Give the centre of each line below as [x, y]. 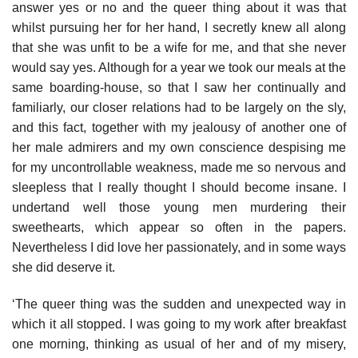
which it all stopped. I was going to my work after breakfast [179, 324]
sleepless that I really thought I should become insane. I [179, 188]
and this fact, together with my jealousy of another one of [179, 128]
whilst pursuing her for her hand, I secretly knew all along [179, 28]
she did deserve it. [64, 268]
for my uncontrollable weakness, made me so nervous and [179, 168]
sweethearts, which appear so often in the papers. [179, 228]
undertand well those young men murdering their [179, 208]
